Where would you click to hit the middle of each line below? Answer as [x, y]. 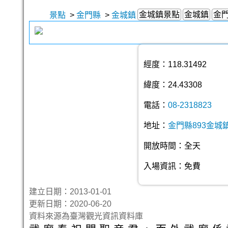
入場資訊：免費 [172, 166]
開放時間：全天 [172, 146]
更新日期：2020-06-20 [70, 204]
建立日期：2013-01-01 [74, 192]
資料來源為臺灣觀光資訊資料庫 [86, 216]
